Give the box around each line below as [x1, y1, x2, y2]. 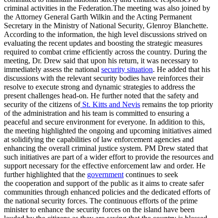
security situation [101, 65, 153, 73]
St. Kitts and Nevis [80, 100, 140, 109]
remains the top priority [140, 100, 213, 109]
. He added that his [153, 65, 210, 73]
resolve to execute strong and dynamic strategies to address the [4, 82, 195, 91]
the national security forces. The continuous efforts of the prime [4, 196, 198, 205]
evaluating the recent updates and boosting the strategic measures [4, 38, 202, 47]
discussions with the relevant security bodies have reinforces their [4, 73, 203, 82]
